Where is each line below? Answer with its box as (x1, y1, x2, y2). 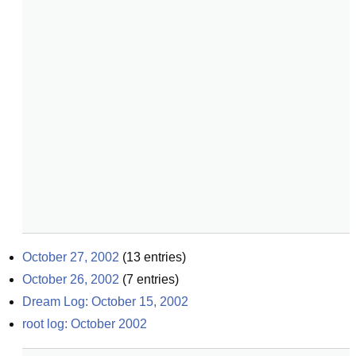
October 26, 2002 (22, 273, 119, 286)
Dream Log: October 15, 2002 (22, 295, 188, 308)
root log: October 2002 (22, 317, 147, 331)
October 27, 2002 (22, 250, 119, 264)
